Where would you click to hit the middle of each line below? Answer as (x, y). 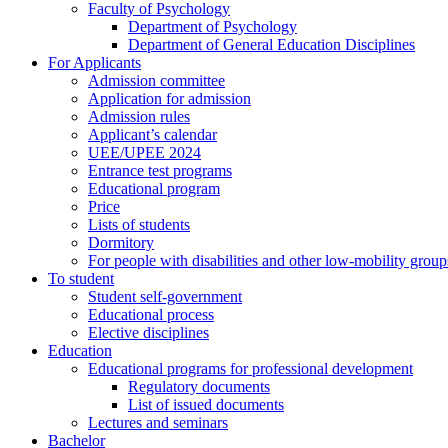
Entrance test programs (160, 170)
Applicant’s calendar (152, 134)
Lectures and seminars (158, 422)
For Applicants (94, 62)
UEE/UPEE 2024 (144, 152)
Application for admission (169, 98)
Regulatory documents (199, 386)
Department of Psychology (212, 26)
